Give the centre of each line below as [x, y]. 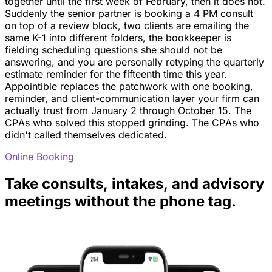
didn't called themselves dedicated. [86, 134]
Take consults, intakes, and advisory [134, 183]
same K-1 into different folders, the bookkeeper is [118, 37]
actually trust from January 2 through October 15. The [128, 110]
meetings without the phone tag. [121, 201]
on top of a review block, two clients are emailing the [127, 25]
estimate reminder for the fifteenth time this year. [116, 74]
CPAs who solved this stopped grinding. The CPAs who [132, 122]
